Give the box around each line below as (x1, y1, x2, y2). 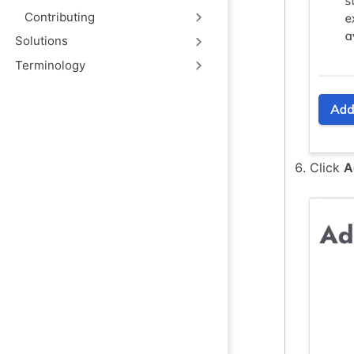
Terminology (15, 57, 86, 73)
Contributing (24, 9, 95, 24)
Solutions (15, 33, 69, 49)
